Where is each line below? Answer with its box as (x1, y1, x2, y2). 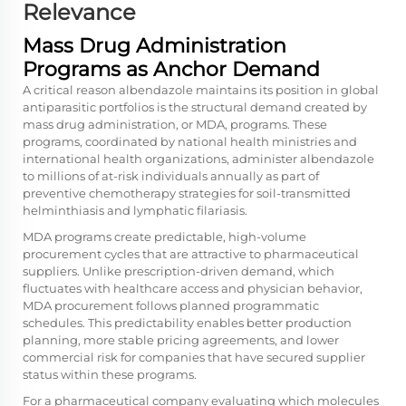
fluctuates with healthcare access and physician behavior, (23, 280, 362, 295)
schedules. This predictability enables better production (23, 314, 352, 330)
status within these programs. (23, 366, 197, 382)
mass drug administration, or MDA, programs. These (23, 116, 327, 131)
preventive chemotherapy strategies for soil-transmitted (23, 185, 351, 200)
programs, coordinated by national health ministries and (23, 133, 357, 149)
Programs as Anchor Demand (23, 56, 320, 82)
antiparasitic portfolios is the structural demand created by (23, 99, 367, 114)
